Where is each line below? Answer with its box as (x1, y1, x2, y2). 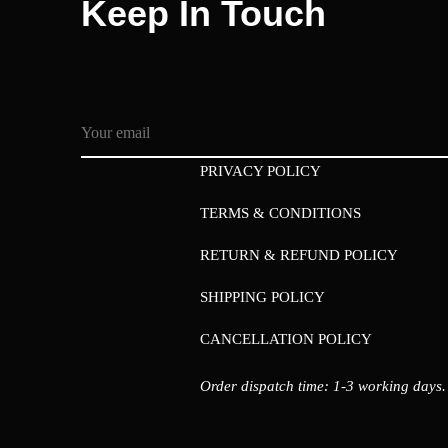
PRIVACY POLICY (200, 162, 322, 179)
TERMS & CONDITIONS (200, 204, 362, 221)
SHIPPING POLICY (200, 288, 326, 305)
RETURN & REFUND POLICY (200, 246, 399, 263)
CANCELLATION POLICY (200, 330, 373, 347)
